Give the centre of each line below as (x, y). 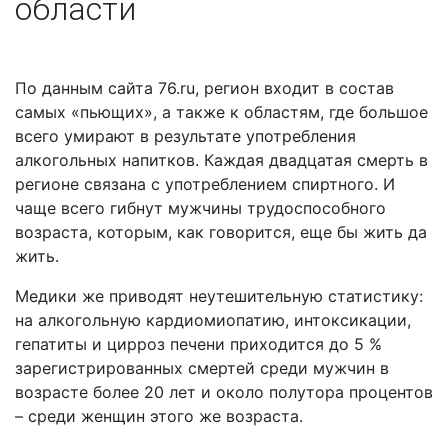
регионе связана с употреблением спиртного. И (205, 184)
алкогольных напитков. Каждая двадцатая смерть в (221, 160)
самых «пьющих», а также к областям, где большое (221, 112)
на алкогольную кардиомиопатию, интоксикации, (213, 320)
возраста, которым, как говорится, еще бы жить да (221, 232)
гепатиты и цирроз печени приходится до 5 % (198, 344)
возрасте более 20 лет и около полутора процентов (224, 392)
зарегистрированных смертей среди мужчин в (202, 368)
